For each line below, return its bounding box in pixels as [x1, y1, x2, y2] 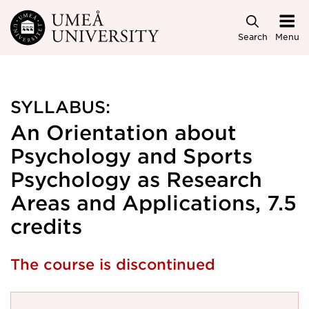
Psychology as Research [10, 168, 262, 190]
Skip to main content [2, 14, 140, 30]
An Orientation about [10, 121, 237, 143]
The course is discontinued [10, 255, 215, 272]
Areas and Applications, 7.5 [10, 191, 297, 214]
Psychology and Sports [10, 144, 252, 167]
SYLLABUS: [10, 97, 110, 117]
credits [10, 215, 82, 237]
